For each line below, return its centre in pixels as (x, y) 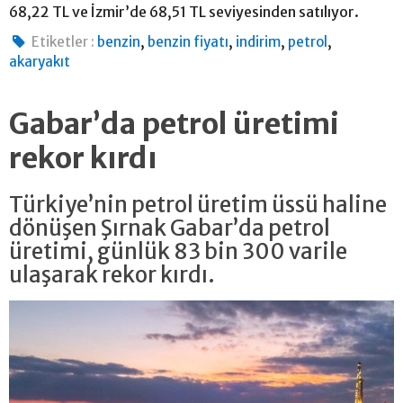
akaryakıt (40, 62)
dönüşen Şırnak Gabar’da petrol (170, 228)
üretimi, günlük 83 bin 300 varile (178, 252)
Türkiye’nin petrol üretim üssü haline (198, 205)
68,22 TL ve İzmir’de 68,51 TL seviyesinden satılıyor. (185, 12)
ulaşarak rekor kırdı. (114, 275)
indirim (259, 42)
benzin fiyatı (188, 42)
